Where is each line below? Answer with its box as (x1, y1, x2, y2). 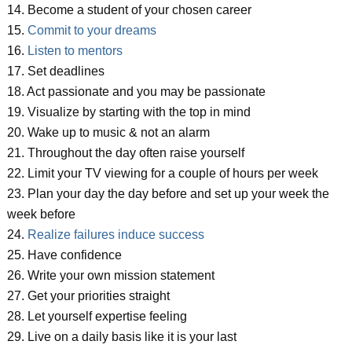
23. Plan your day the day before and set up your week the (6, 187, 329, 200)
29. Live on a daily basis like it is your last (6, 330, 236, 343)
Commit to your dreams (27, 24, 156, 37)
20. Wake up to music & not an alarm (6, 126, 210, 139)
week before (6, 207, 75, 221)
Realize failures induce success (27, 228, 204, 241)
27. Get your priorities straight (6, 289, 170, 302)
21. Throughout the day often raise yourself (6, 146, 244, 159)
